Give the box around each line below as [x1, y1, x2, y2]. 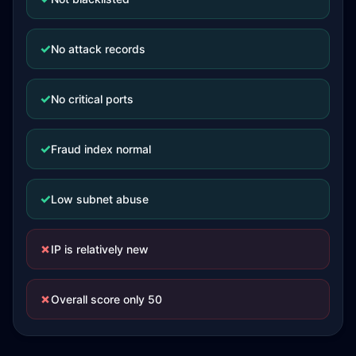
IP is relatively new [51, 242, 149, 256]
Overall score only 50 [51, 292, 162, 306]
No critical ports [51, 91, 133, 106]
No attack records [51, 41, 145, 56]
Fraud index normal [51, 141, 151, 156]
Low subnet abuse [51, 192, 149, 206]
